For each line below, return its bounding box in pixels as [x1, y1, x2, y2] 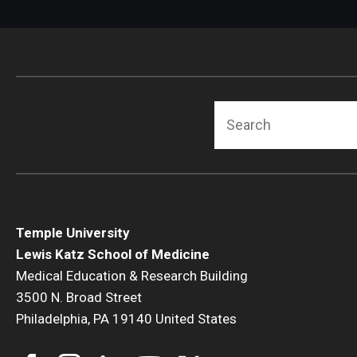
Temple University [16, 224, 130, 241]
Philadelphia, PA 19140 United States [16, 310, 237, 327]
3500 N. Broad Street [16, 288, 142, 305]
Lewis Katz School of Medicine [16, 245, 210, 262]
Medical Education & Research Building [16, 267, 248, 284]
